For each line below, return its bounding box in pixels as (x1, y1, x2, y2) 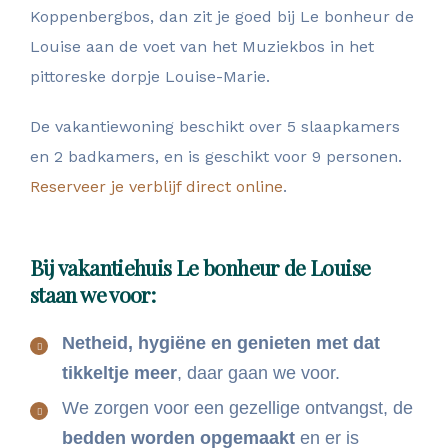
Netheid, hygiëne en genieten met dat (62, 333, 380, 354)
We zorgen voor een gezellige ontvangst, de (62, 398, 413, 419)
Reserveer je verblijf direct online (30, 177, 283, 197)
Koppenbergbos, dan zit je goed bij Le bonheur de (30, 7, 414, 27)
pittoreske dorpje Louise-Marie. (30, 67, 270, 87)
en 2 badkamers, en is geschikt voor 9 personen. (30, 147, 402, 167)
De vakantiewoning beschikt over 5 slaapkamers (30, 117, 400, 137)
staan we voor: (30, 280, 156, 309)
